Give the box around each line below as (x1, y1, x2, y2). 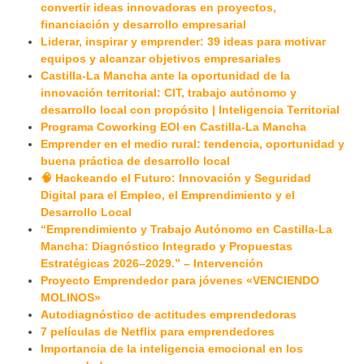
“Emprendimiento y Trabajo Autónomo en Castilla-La (41, 223, 332, 236)
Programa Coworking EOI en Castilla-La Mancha (41, 120, 306, 134)
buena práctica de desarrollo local (41, 154, 230, 168)
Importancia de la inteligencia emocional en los (41, 342, 303, 356)
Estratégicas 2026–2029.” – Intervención (41, 257, 263, 271)
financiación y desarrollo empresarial (41, 18, 246, 32)
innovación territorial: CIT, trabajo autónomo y (41, 86, 297, 100)
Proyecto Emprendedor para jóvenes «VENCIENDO (41, 274, 319, 288)
